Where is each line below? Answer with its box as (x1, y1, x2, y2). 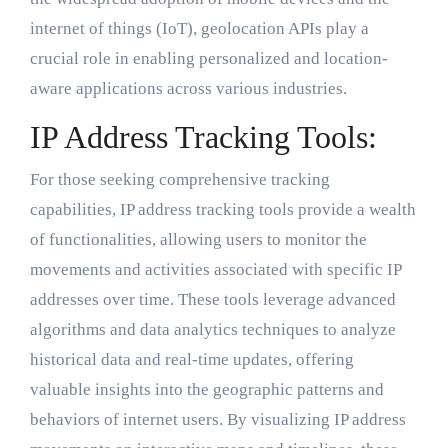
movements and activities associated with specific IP (29, 259, 401, 279)
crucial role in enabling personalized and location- (29, 49, 388, 69)
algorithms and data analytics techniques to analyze (29, 319, 396, 339)
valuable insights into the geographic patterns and (29, 379, 384, 399)
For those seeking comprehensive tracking (29, 169, 330, 189)
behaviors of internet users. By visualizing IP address (29, 409, 406, 429)
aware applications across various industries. (29, 79, 347, 99)
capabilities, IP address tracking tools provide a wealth (29, 199, 416, 219)
